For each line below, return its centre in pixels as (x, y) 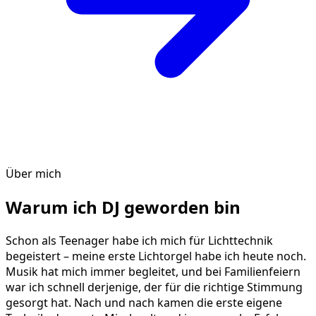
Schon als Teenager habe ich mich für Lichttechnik (139, 240)
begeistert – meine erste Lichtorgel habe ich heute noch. (156, 256)
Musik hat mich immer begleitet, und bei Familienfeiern (153, 271)
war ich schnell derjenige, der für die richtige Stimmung (154, 287)
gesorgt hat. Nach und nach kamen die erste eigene (144, 302)
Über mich (34, 173)
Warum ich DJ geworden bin (123, 207)
